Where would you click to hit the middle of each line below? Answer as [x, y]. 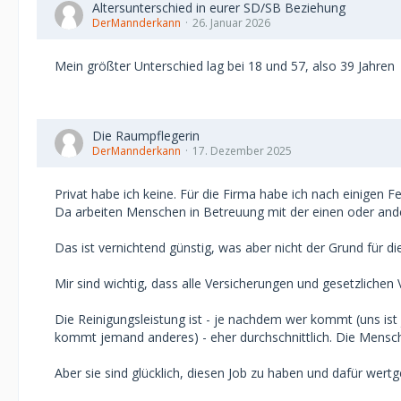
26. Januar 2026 [231, 23]
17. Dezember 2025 [242, 151]
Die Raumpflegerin [146, 136]
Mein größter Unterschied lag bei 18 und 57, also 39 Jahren [225, 66]
